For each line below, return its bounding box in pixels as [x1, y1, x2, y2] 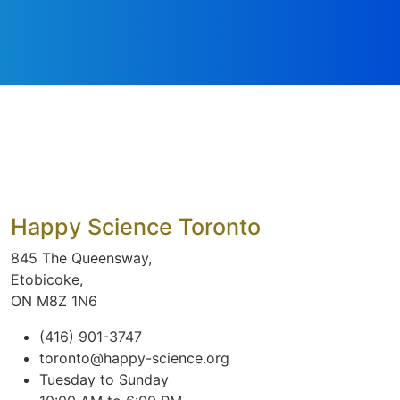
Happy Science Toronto [11, 212, 261, 240]
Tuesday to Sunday [39, 370, 169, 388]
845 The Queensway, [11, 248, 152, 267]
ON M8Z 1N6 [11, 291, 97, 310]
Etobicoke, [11, 270, 83, 288]
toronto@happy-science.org [39, 348, 229, 367]
